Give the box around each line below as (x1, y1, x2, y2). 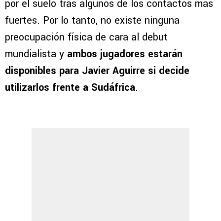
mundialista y (5, 47, 67, 62)
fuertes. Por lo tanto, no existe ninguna (5, 13, 180, 28)
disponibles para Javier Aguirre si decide (5, 64, 189, 78)
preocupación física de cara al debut (5, 30, 168, 45)
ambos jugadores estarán (67, 47, 183, 62)
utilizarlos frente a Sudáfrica (5, 80, 135, 95)
